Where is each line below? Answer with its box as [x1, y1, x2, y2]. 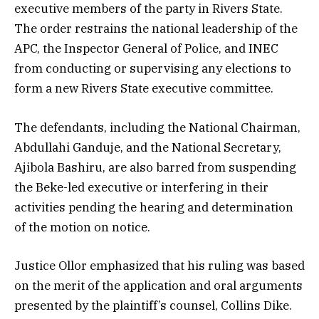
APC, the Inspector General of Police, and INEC [14, 41, 278, 57]
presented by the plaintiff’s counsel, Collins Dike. [14, 297, 292, 313]
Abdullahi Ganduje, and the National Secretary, [14, 139, 281, 155]
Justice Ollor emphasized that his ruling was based [14, 257, 305, 273]
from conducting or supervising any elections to [14, 61, 291, 77]
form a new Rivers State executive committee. [14, 80, 273, 97]
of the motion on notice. [14, 219, 150, 235]
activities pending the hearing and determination [14, 199, 293, 215]
